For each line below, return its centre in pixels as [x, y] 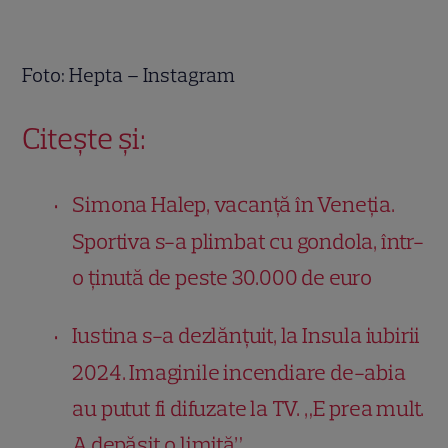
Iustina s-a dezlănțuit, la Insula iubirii [246, 336]
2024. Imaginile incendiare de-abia [239, 373]
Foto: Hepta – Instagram [129, 75]
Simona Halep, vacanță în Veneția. [233, 205]
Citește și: [84, 139]
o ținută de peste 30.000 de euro [222, 278]
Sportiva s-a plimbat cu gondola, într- [248, 242]
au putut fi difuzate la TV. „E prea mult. [248, 409]
